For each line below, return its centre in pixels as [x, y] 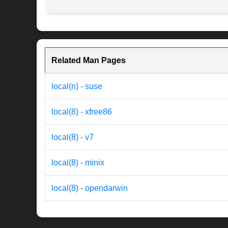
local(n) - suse [77, 87]
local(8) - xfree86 [82, 112]
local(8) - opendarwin [90, 188]
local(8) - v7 [73, 137]
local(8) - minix [78, 163]
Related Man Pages [89, 61]
